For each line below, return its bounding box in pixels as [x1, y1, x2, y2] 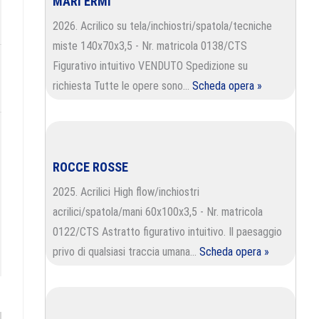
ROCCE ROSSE [53, 159, 128, 174]
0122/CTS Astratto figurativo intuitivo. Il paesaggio [53, 225, 282, 239]
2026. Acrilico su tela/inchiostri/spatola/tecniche [53, 19, 272, 33]
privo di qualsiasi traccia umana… [53, 245, 199, 258]
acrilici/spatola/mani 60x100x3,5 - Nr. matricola [53, 205, 263, 219]
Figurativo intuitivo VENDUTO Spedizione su [53, 59, 248, 73]
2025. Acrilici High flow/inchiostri [53, 185, 199, 199]
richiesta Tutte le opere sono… [53, 79, 192, 93]
